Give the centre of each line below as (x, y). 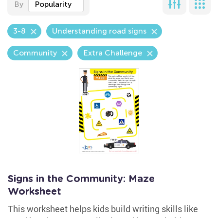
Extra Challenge (113, 53)
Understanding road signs (99, 31)
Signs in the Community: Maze (81, 179)
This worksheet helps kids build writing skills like (103, 209)
